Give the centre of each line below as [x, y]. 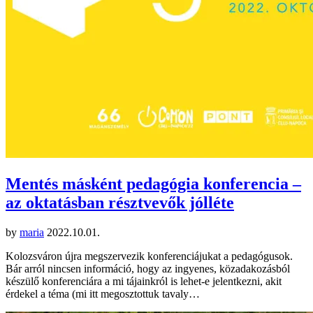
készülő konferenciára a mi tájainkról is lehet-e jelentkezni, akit [144, 281]
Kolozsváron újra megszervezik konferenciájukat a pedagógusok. [149, 256]
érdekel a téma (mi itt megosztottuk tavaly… [103, 293]
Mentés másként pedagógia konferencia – [153, 183]
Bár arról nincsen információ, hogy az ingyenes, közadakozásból [148, 268]
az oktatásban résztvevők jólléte [120, 202]
